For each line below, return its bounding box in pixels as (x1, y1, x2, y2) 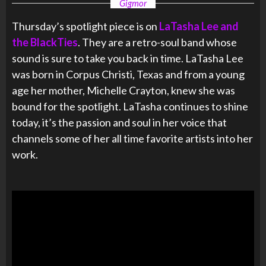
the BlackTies (12, 35, 78, 49)
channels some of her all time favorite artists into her (12, 131, 253, 145)
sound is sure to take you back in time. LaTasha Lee (12, 51, 243, 65)
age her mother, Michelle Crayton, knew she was (12, 83, 235, 97)
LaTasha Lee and (159, 19, 239, 33)
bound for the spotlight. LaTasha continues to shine (12, 99, 248, 113)
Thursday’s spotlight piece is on (12, 19, 159, 33)
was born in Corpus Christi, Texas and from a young (12, 67, 245, 81)
